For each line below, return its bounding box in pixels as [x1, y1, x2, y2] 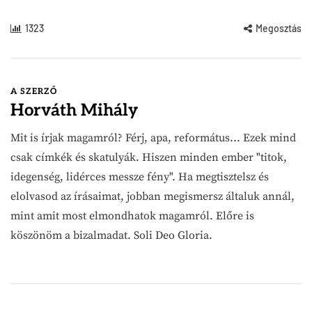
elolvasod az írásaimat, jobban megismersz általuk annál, [10, 189, 295, 203]
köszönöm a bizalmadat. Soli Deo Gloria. [10, 228, 212, 242]
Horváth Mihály [10, 100, 138, 120]
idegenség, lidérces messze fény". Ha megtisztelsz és [10, 169, 269, 184]
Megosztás [256, 22, 302, 34]
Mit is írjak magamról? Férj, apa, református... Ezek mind [10, 130, 296, 145]
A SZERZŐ [10, 86, 57, 97]
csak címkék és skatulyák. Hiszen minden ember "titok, [10, 150, 287, 164]
